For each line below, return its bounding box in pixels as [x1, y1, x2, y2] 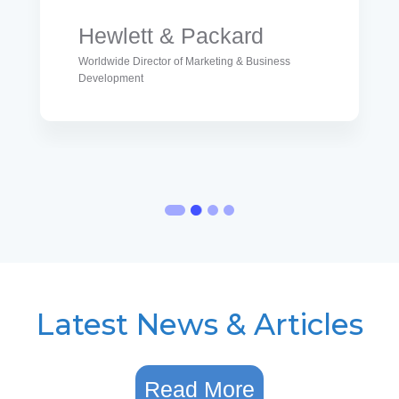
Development [78, 71, 143, 85]
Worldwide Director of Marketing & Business [78, 54, 290, 68]
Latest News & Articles [36, 305, 363, 342]
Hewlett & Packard [78, 22, 264, 48]
